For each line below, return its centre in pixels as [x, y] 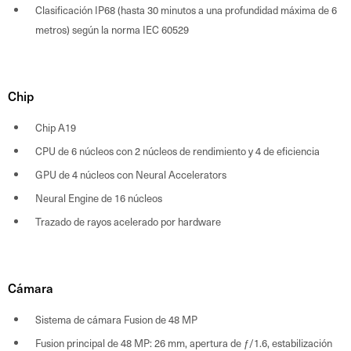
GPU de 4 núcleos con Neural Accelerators [131, 174]
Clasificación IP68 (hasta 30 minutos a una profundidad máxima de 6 [186, 9]
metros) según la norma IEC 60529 [112, 29]
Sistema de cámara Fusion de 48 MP [116, 319]
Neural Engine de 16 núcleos [99, 197]
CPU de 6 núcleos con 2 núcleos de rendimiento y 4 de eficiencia [177, 150]
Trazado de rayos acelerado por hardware [128, 221]
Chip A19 [56, 127]
